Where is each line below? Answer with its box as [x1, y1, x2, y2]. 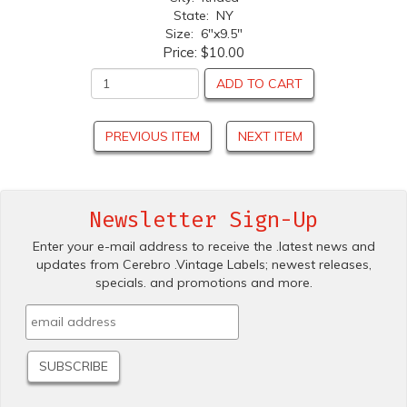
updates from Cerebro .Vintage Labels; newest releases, [35, 255, 372, 273]
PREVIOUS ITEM [104, 127, 200, 144]
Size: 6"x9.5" [164, 25, 243, 42]
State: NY [174, 6, 233, 24]
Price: [163, 43, 201, 61]
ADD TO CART [216, 74, 303, 92]
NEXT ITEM [237, 127, 303, 144]
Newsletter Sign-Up [89, 206, 318, 233]
